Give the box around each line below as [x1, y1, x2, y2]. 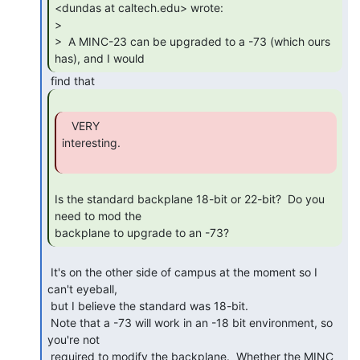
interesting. [62, 135, 121, 149]
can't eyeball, [47, 281, 117, 296]
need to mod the [55, 208, 141, 223]
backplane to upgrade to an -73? [55, 225, 232, 239]
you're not [47, 332, 100, 346]
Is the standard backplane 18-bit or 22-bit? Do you [55, 191, 325, 206]
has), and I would [55, 51, 148, 65]
